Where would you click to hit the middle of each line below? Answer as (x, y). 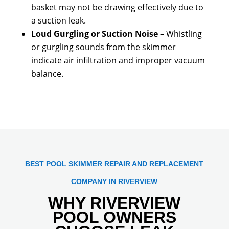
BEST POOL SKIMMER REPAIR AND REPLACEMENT (114, 164)
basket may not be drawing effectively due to (117, 7)
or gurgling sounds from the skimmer (103, 47)
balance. (47, 74)
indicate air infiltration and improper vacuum (118, 60)
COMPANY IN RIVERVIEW (114, 181)
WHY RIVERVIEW (114, 203)
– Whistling (180, 34)
